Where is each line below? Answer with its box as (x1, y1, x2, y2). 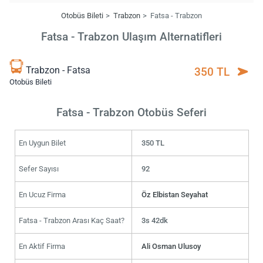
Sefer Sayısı (18, 164, 59, 173)
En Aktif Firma (18, 241, 65, 251)
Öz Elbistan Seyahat (141, 190, 208, 199)
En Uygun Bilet (18, 138, 66, 147)
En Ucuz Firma (18, 190, 66, 199)
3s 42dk (141, 215, 168, 225)
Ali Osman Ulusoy (141, 241, 201, 251)
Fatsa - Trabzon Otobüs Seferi (56, 105, 207, 119)
